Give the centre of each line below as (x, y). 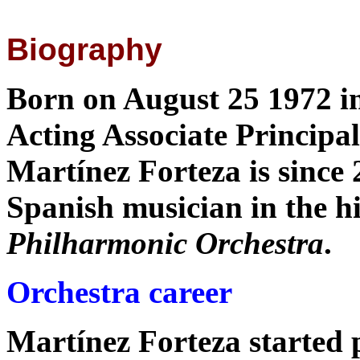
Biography (84, 49)
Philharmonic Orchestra (165, 243)
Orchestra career (119, 292)
